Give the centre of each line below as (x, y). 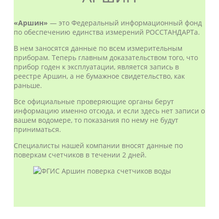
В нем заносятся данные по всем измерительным (98, 48)
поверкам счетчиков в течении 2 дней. (80, 155)
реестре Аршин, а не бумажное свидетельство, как (99, 76)
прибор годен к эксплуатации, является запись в (96, 67)
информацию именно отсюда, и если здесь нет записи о (109, 111)
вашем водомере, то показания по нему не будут (96, 120)
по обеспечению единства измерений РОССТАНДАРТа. (107, 32)
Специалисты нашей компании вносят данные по (98, 145)
